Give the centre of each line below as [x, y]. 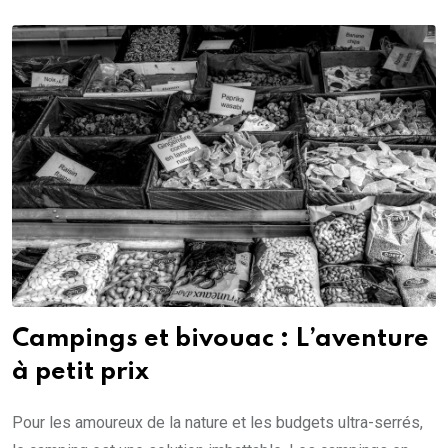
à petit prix [80, 373]
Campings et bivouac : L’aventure [220, 340]
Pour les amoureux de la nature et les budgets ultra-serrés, [217, 423]
